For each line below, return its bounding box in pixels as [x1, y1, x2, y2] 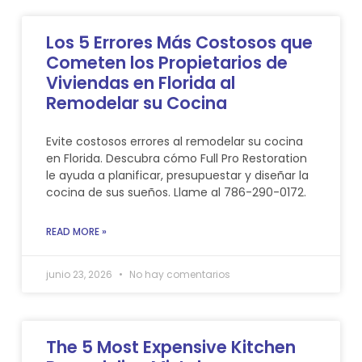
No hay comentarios [126, 267, 230, 281]
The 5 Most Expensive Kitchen [45, 335, 296, 359]
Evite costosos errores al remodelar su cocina [45, 133, 303, 149]
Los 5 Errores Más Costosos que [45, 30, 313, 54]
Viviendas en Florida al [45, 70, 235, 95]
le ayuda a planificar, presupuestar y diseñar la [45, 166, 309, 183]
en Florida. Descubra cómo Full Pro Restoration [45, 149, 307, 166]
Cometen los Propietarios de [45, 50, 288, 74]
